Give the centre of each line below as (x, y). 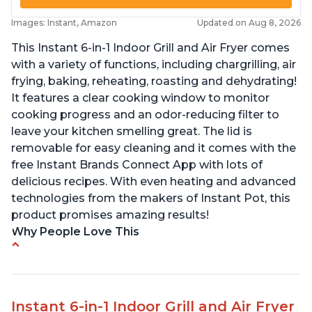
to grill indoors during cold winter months (139, 276)
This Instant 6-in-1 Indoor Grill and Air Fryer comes (150, 48)
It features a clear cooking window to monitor (140, 98)
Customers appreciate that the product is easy (155, 297)
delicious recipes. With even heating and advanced (154, 182)
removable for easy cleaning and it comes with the (154, 148)
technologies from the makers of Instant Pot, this (151, 198)
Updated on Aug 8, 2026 (249, 23)
